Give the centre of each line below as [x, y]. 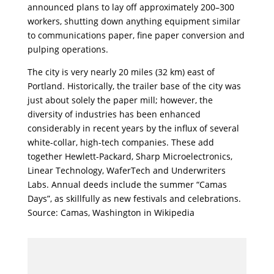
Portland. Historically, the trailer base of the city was [134, 86]
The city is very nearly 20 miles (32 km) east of [121, 72]
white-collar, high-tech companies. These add [120, 142]
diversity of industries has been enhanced [114, 114]
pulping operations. [68, 49]
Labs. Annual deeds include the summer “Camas [127, 184]
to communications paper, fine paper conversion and [136, 35]
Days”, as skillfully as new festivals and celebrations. [134, 198]
